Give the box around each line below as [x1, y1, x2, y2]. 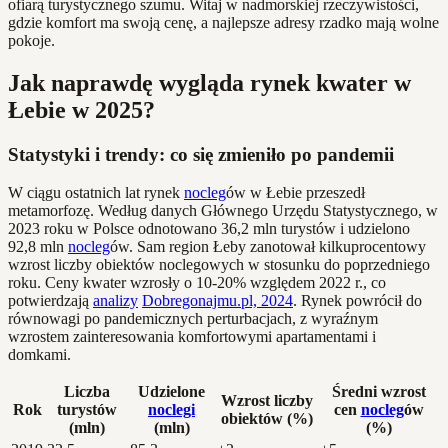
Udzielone [138, 383, 205, 401]
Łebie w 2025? [8, 96, 155, 123]
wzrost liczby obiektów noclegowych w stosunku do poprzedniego [8, 256, 430, 274]
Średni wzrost [331, 383, 426, 401]
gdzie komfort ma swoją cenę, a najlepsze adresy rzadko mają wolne [8, 13, 439, 31]
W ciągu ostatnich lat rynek [8, 184, 184, 202]
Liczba [63, 383, 110, 401]
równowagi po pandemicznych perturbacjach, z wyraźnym [8, 310, 378, 328]
